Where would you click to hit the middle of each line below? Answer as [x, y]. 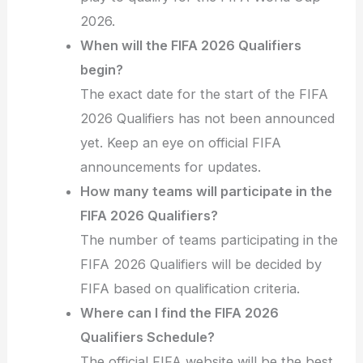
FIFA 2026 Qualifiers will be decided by [201, 265]
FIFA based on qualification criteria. [190, 289]
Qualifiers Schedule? [148, 337]
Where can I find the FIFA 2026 [180, 313]
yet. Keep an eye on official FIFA [181, 143]
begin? [102, 70]
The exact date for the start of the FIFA [205, 94]
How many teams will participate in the [207, 192]
